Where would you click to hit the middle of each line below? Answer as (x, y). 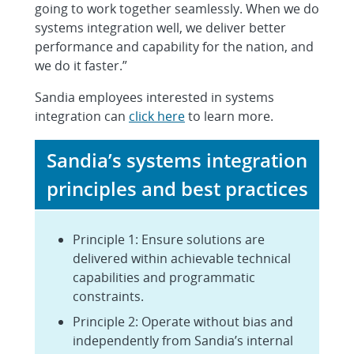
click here (157, 116)
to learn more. (229, 116)
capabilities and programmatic (164, 277)
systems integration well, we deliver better (160, 27)
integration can (82, 116)
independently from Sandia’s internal (183, 340)
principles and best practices (177, 188)
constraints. (108, 296)
